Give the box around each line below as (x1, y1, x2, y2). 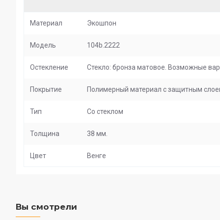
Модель (30, 41, 56, 49)
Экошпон (87, 19, 116, 27)
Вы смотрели (16, 202, 77, 212)
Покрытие (30, 85, 62, 93)
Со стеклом (87, 108, 123, 115)
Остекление (30, 63, 68, 71)
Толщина (30, 130, 59, 137)
